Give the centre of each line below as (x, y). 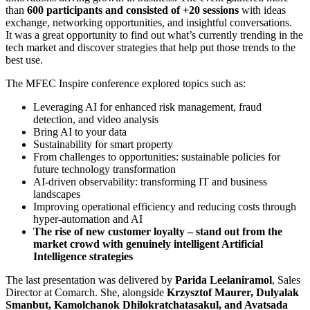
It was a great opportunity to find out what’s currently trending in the (154, 35)
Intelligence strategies (84, 256)
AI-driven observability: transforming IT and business (150, 181)
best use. (24, 60)
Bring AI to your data (80, 131)
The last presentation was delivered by (90, 280)
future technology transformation (104, 169)
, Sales (286, 280)
